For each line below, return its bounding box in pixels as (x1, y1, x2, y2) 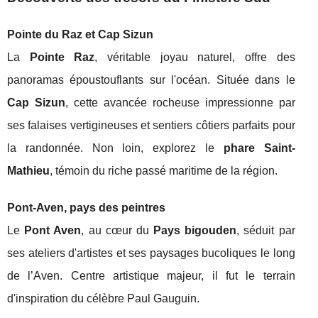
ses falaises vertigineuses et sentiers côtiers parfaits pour (7, 119, 295, 132)
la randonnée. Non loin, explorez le (7, 142, 224, 155)
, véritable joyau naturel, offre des (94, 51, 295, 64)
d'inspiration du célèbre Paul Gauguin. (7, 292, 199, 305)
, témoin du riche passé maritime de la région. (50, 165, 278, 177)
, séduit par (236, 224, 295, 237)
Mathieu (7, 165, 50, 177)
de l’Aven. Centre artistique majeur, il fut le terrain (7, 270, 295, 283)
